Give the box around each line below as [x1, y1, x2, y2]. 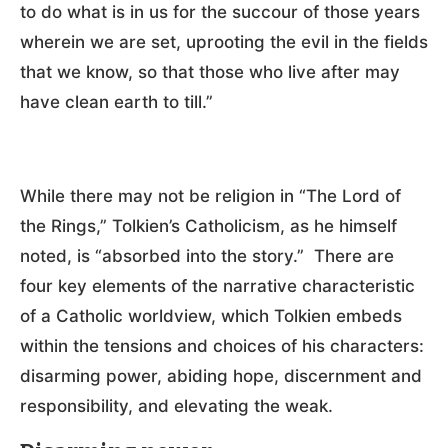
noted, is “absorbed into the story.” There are [20, 246, 394, 267]
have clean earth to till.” [20, 92, 213, 113]
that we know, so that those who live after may [20, 62, 400, 83]
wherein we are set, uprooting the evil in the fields [20, 32, 428, 53]
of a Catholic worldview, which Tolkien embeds [20, 306, 402, 327]
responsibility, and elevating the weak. [20, 396, 333, 417]
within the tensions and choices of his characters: [20, 336, 424, 357]
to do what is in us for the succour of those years [20, 2, 420, 23]
